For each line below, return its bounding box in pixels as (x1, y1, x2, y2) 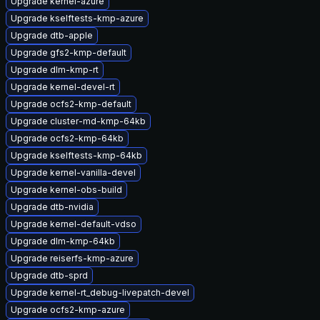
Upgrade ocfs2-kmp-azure (11, 304, 125, 315)
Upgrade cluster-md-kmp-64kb (11, 116, 146, 126)
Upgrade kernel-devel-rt (11, 81, 115, 92)
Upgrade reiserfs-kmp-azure (11, 253, 134, 264)
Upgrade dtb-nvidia (11, 201, 94, 212)
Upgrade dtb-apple (11, 30, 93, 41)
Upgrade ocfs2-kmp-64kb (11, 133, 124, 144)
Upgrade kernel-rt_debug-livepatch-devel (11, 287, 189, 298)
